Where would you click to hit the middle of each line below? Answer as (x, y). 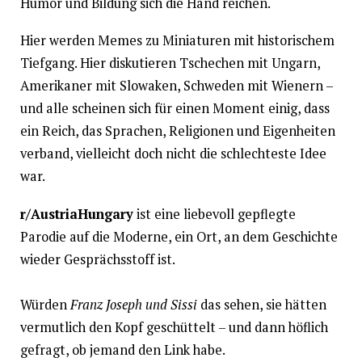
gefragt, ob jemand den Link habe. (122, 349)
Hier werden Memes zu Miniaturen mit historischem (177, 41)
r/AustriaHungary (76, 214)
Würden (45, 304)
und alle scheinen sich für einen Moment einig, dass (175, 109)
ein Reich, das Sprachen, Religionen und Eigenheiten (177, 131)
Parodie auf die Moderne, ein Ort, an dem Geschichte (179, 236)
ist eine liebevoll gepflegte (214, 214)
